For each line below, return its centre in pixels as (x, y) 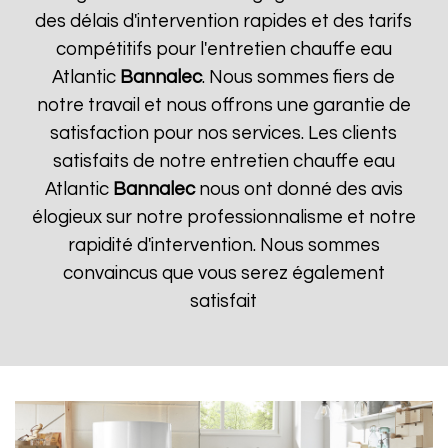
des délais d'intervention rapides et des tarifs (224, 21)
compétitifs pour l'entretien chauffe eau (223, 49)
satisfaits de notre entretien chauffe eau (223, 161)
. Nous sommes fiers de (299, 77)
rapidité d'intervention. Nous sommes (223, 245)
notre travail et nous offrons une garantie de (223, 105)
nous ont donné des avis (298, 189)
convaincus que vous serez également (223, 273)
